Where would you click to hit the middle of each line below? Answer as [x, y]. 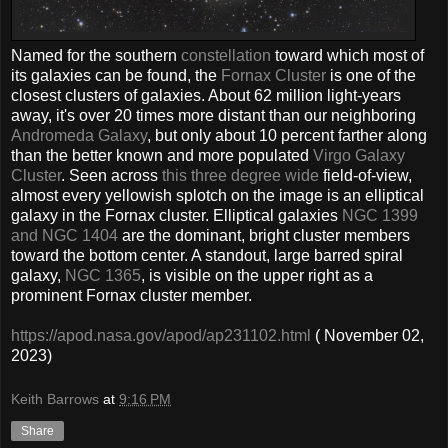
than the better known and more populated [162, 156]
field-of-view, [365, 176]
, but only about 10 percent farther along [287, 136]
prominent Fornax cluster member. [131, 296]
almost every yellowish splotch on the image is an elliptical [217, 196]
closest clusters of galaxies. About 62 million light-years [206, 96]
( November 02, [367, 336]
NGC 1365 [103, 276]
